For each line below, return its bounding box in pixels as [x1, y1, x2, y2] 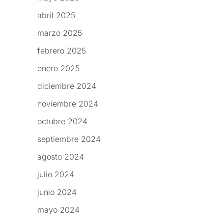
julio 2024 [37, 169, 74, 180]
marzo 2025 [37, 28, 82, 38]
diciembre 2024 [37, 81, 96, 91]
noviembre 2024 [37, 99, 98, 109]
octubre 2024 [37, 116, 87, 127]
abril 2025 [37, 10, 75, 21]
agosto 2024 [37, 152, 84, 162]
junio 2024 [37, 187, 77, 197]
